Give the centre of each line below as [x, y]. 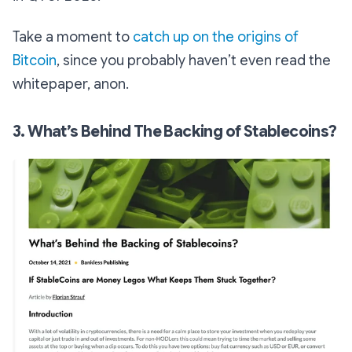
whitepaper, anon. [71, 84]
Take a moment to [73, 37]
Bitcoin [35, 61]
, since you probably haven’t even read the [194, 61]
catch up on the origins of [216, 37]
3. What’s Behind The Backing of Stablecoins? [175, 132]
